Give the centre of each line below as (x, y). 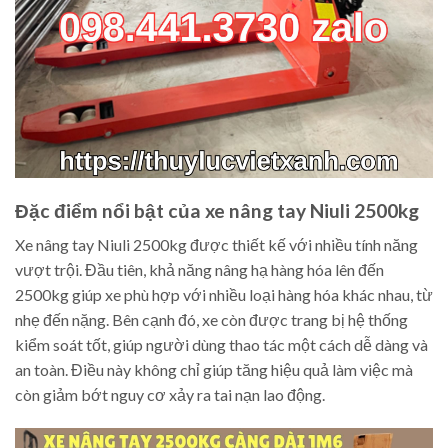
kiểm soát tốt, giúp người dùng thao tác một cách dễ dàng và (221, 345)
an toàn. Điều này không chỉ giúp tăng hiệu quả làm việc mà (214, 370)
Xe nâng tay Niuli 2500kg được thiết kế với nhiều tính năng (216, 245)
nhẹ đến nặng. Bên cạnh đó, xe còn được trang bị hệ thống (211, 320)
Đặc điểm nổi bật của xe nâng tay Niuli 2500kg (217, 210)
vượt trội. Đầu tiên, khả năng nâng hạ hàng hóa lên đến (199, 270)
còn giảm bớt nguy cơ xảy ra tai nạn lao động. (170, 395)
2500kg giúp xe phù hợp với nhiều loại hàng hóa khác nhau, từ (224, 295)
